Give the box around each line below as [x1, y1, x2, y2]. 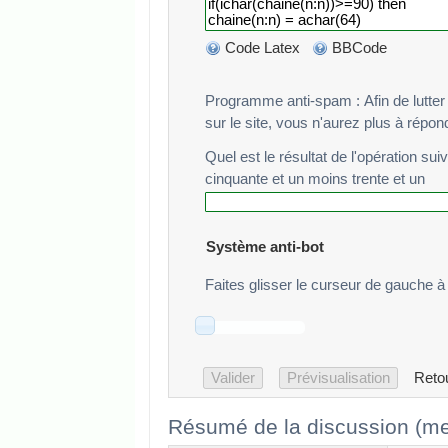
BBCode [332, 40, 391, 56]
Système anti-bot [206, 239, 324, 255]
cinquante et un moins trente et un [205, 171, 425, 187]
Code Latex [225, 40, 300, 56]
